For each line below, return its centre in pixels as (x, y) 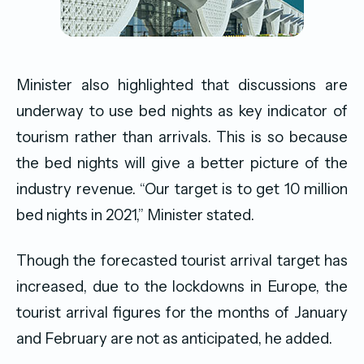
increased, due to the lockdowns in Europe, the (182, 286)
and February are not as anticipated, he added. (174, 338)
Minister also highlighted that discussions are (182, 84)
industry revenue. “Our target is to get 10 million (182, 188)
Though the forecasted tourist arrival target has (182, 260)
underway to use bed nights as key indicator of (182, 110)
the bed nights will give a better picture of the (182, 162)
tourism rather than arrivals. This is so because (182, 136)
